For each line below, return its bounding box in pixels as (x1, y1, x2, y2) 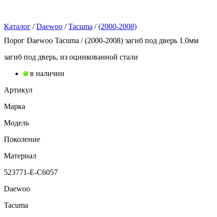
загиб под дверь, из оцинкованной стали (4, 52, 138, 61)
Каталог (4, 22, 31, 31)
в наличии (30, 69, 64, 77)
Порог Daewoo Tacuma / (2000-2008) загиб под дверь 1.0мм (4, 36, 199, 45)
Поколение (4, 135, 40, 143)
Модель (4, 118, 29, 127)
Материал (4, 151, 36, 160)
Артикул (4, 85, 32, 94)
